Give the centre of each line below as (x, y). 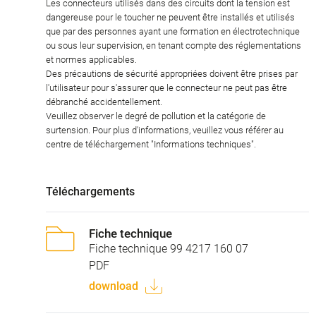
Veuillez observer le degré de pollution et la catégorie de (156, 116)
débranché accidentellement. (104, 102)
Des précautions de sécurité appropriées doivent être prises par (172, 73)
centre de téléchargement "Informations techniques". (151, 144)
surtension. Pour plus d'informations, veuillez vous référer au (165, 130)
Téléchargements (90, 191)
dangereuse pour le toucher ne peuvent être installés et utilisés (170, 17)
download (114, 286)
